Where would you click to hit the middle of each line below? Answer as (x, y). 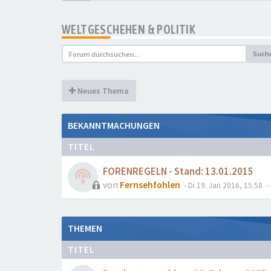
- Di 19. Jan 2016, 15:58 (222, 185)
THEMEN (85, 228)
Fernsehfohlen (150, 185)
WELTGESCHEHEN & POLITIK (129, 29)
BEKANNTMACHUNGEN (114, 126)
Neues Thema (102, 91)
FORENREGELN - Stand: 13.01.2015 (178, 171)
